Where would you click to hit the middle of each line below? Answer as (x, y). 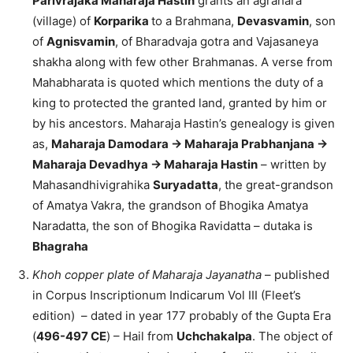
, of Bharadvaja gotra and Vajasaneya (217, 42)
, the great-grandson (276, 185)
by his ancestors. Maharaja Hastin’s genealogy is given (184, 124)
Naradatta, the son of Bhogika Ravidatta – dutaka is (173, 226)
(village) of (63, 21)
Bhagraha (60, 247)
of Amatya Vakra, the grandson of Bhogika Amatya (170, 206)
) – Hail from (141, 336)
